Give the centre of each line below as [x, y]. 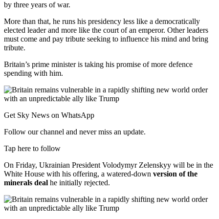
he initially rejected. [79, 183]
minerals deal [26, 183]
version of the [175, 174]
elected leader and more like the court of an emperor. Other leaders [106, 30]
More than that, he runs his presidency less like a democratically [102, 22]
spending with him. [33, 73]
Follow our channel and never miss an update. [75, 132]
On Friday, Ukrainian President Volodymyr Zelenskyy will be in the [109, 165]
